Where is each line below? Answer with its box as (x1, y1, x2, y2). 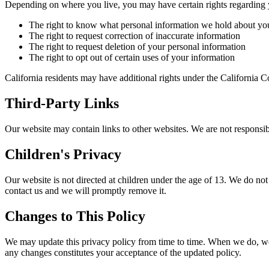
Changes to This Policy (5, 208, 145, 224)
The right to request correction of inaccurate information (29, 31, 240, 41)
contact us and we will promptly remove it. (5, 186, 166, 196)
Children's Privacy (5, 147, 121, 163)
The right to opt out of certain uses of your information (29, 52, 235, 63)
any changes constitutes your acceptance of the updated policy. (5, 247, 241, 258)
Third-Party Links (5, 95, 119, 112)
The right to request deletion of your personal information (29, 41, 246, 52)
